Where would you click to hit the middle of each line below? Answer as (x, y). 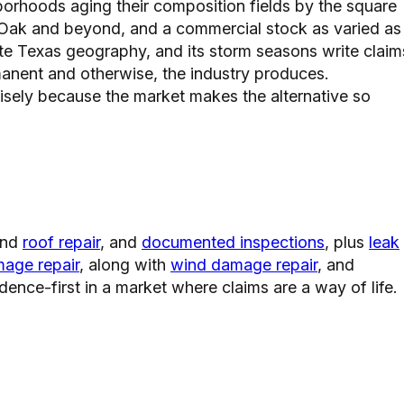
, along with (125, 264)
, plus (347, 242)
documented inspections (233, 242)
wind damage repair (244, 264)
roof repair (61, 242)
